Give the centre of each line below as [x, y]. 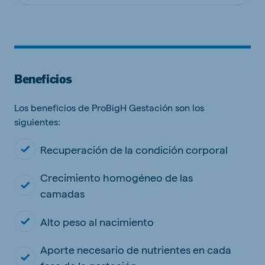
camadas [62, 193]
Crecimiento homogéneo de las [117, 177]
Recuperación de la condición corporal [134, 149]
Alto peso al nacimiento [97, 221]
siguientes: [37, 122]
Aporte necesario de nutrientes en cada [136, 249]
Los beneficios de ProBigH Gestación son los [109, 107]
